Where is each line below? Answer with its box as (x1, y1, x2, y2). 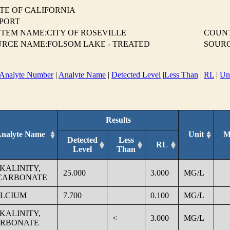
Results (105, 115, 131, 124)
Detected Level (111, 70, 161, 79)
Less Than (164, 70, 198, 79)
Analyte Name (59, 70, 106, 79)
